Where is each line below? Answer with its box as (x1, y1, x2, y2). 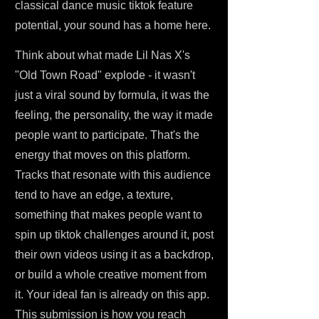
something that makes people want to (15, 209, 202, 221)
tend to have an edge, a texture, (15, 189, 173, 201)
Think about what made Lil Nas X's (15, 49, 190, 61)
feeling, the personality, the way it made (15, 109, 213, 121)
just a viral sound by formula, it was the (15, 89, 209, 101)
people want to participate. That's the (15, 129, 199, 141)
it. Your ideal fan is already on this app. (15, 288, 209, 300)
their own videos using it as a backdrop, (15, 249, 214, 261)
